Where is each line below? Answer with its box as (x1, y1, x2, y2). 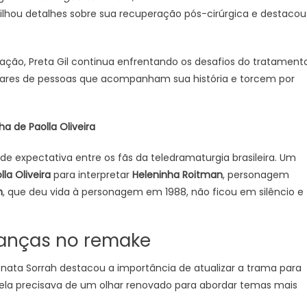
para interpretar (51, 168, 132, 182)
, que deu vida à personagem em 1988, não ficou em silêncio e (3, 185, 304, 199)
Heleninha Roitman (132, 168, 223, 182)
